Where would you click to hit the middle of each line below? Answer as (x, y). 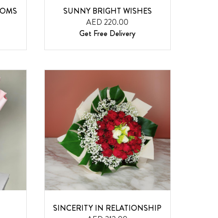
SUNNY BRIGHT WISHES (107, 11)
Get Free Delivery (108, 34)
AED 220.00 (108, 22)
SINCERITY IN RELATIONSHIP (108, 208)
